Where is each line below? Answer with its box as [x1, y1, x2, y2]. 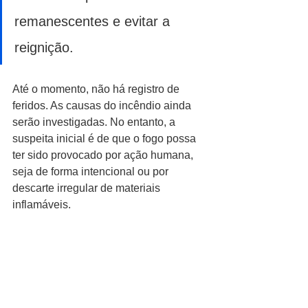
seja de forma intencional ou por [12, 165, 171, 177]
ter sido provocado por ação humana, [12, 148, 196, 161]
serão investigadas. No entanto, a [12, 115, 178, 128]
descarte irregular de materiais [12, 181, 163, 194]
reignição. [14, 39, 74, 55]
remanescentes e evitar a [14, 13, 174, 29]
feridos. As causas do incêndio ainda [12, 99, 194, 111]
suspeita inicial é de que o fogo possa [12, 132, 199, 144]
